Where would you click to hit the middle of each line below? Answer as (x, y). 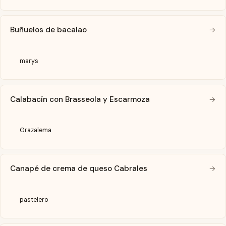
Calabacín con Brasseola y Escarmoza (80, 99)
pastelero (34, 200)
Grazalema (36, 130)
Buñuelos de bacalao (49, 30)
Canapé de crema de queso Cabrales (79, 169)
